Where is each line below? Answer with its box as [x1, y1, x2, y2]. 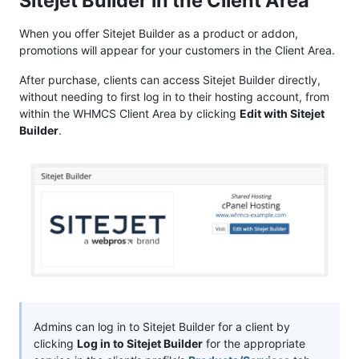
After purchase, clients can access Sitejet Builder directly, [19, 72, 321, 87]
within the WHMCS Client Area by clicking [19, 106, 240, 120]
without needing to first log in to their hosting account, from [19, 89, 329, 103]
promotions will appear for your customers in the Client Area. [19, 42, 335, 57]
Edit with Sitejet [240, 106, 325, 120]
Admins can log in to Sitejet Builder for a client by [34, 319, 290, 333]
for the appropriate [203, 336, 305, 350]
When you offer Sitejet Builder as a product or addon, [19, 26, 298, 40]
